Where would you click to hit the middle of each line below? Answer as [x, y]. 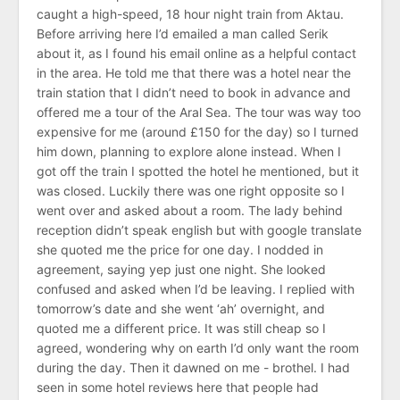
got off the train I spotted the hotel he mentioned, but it [198, 171]
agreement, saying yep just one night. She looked [181, 269]
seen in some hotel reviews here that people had [178, 387]
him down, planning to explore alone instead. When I [189, 151]
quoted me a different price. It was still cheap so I [181, 328]
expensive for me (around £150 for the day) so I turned [198, 131]
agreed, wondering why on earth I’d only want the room [198, 347]
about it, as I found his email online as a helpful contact [196, 53]
